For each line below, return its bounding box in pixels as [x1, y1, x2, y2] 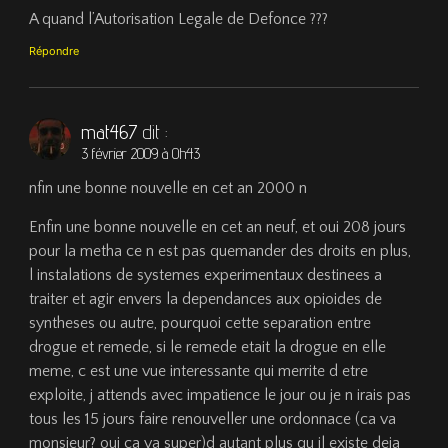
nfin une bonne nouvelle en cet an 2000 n [29, 179, 308, 198]
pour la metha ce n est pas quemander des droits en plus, [29, 241, 412, 260]
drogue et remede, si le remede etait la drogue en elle [29, 337, 387, 356]
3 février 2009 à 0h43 [81, 143, 201, 163]
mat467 [81, 120, 139, 143]
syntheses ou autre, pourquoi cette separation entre [29, 313, 372, 332]
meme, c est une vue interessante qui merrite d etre [29, 361, 369, 380]
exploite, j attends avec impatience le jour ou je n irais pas [29, 385, 412, 404]
